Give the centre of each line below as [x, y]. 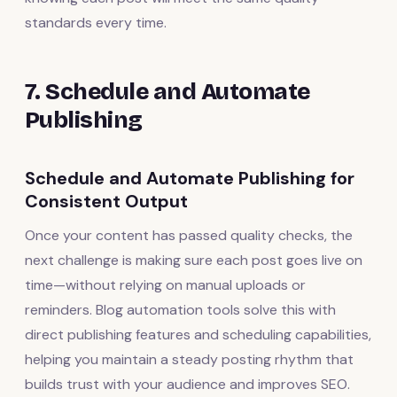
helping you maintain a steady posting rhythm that [189, 359]
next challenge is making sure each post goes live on [194, 260]
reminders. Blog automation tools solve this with [180, 309]
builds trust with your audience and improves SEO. [187, 384]
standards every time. [96, 22]
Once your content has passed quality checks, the [189, 235]
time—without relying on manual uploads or [165, 284]
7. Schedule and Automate [167, 91]
